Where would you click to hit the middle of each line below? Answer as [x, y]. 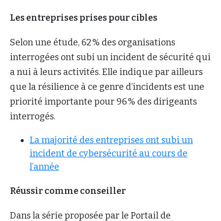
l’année [44, 166]
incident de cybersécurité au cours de [109, 153]
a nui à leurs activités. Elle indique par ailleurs [106, 72]
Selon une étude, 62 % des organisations [92, 42]
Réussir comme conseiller [69, 191]
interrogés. [34, 116]
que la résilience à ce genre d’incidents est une [107, 87]
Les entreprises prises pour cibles [84, 18]
